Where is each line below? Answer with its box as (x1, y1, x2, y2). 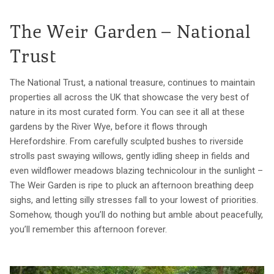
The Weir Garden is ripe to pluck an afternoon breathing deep (10, 179, 254, 191)
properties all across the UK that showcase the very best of (10, 91, 250, 103)
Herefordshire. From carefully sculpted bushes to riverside (10, 135, 243, 147)
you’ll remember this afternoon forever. (10, 223, 167, 235)
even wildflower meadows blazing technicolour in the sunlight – (10, 165, 263, 176)
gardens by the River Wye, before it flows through (10, 120, 207, 132)
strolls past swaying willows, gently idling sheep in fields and (10, 150, 250, 161)
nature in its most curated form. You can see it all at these (10, 106, 245, 117)
